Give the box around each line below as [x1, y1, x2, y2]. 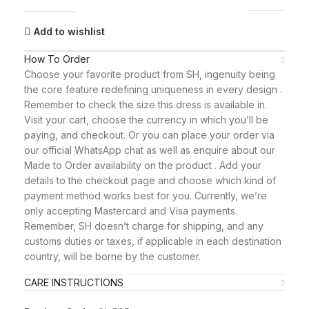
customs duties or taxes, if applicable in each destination [24, 235, 281, 247]
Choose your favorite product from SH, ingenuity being [24, 68, 275, 80]
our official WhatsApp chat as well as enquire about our [24, 144, 275, 156]
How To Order [24, 53, 90, 65]
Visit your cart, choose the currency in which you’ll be [24, 114, 268, 126]
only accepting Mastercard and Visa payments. [24, 205, 237, 217]
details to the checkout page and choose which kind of [24, 175, 276, 186]
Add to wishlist [33, 25, 105, 37]
